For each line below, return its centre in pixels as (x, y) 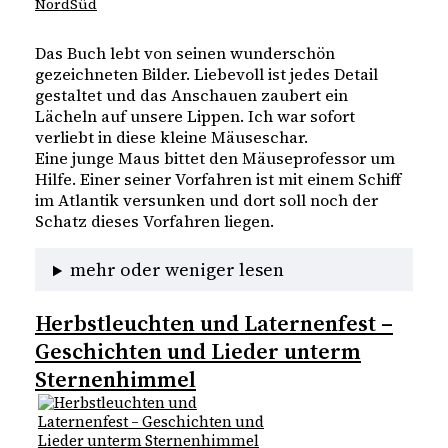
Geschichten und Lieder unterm (198, 350)
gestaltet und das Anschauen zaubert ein (191, 95)
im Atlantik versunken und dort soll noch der (206, 200)
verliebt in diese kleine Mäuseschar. (171, 137)
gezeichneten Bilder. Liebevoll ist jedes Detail (206, 74)
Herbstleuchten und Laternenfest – (214, 322)
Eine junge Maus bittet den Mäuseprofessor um (215, 158)
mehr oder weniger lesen (177, 270)
